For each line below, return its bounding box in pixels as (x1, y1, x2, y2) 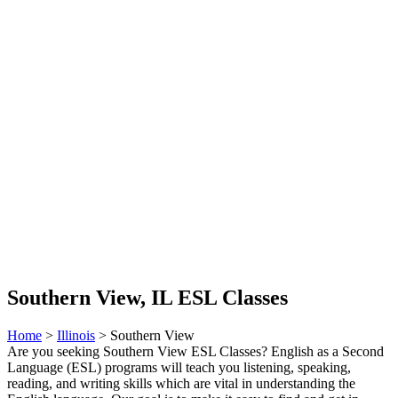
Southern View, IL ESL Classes (7, 285, 288, 309)
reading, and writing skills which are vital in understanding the (7, 375, 355, 391)
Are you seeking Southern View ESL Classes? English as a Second (7, 343, 384, 359)
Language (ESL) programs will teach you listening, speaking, (7, 359, 351, 375)
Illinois (57, 327, 95, 343)
